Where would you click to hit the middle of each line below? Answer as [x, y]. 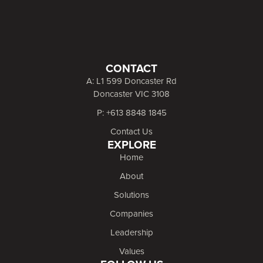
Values [131, 251]
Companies [131, 213]
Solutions [131, 194]
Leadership [131, 232]
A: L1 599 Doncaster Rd [131, 80]
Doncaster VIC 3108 [131, 93]
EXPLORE [131, 144]
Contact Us [131, 131]
